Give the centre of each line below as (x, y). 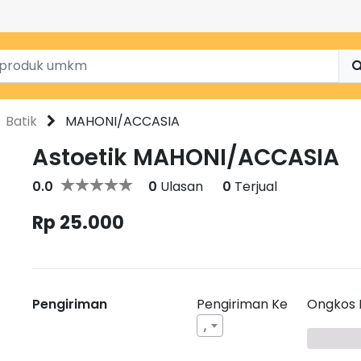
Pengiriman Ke (242, 304)
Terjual (254, 187)
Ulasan (180, 187)
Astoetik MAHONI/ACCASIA (186, 158)
